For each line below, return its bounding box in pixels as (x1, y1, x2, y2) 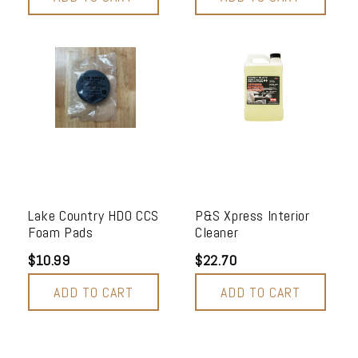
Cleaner (195, 222, 239, 241)
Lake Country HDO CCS (28, 205, 160, 225)
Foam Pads (28, 222, 93, 241)
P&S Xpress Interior (195, 205, 310, 225)
